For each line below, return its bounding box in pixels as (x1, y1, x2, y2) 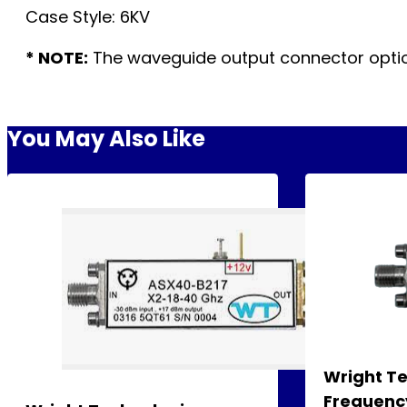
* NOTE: (25, 46, 88, 70)
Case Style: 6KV (25, 5, 150, 29)
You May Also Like (7, 124, 205, 154)
